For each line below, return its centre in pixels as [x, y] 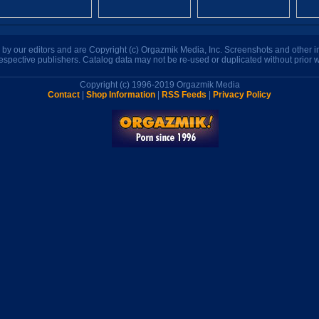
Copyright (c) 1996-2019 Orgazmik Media [159, 85]
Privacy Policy [242, 95]
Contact [64, 95]
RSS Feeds [184, 95]
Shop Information [121, 95]
